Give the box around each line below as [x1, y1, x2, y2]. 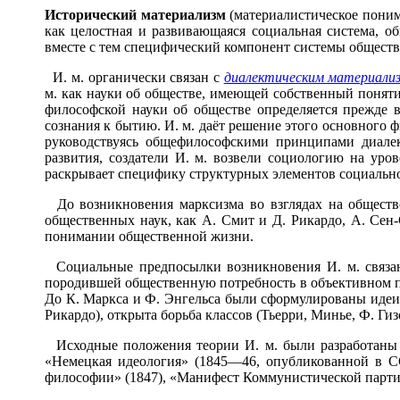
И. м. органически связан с [45, 70, 224, 85]
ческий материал [92, 7, 203, 22]
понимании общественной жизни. [45, 229, 254, 244]
